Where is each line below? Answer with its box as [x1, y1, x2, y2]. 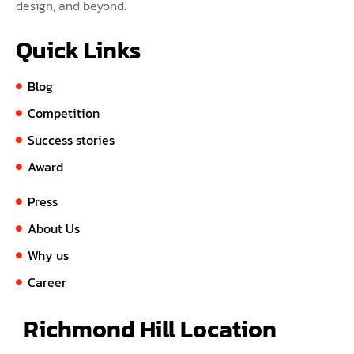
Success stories [28, 130, 115, 150]
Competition [28, 104, 100, 123]
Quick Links [16, 32, 141, 69]
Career [28, 273, 66, 292]
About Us [28, 219, 80, 239]
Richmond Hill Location [24, 311, 277, 348]
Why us [28, 246, 69, 265]
